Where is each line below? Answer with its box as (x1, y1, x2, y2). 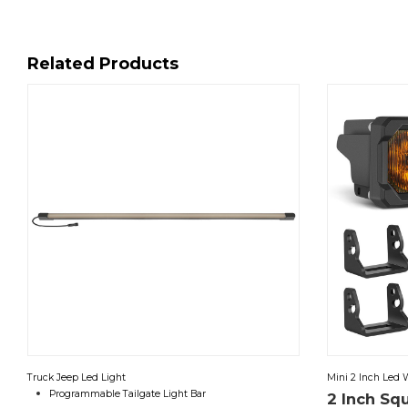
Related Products (27, 53, 178, 74)
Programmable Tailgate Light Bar (49, 387, 206, 400)
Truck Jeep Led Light (27, 371, 126, 383)
